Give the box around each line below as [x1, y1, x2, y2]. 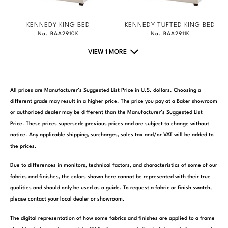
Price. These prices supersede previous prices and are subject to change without [10, 121, 209, 127]
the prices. [10, 143, 37, 149]
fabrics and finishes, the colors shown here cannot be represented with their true [10, 174, 211, 180]
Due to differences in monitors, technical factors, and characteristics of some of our [10, 162, 217, 168]
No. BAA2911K [150, 31, 190, 37]
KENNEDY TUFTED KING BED [125, 21, 215, 28]
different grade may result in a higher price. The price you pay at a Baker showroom [10, 98, 217, 104]
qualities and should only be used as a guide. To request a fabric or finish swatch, [10, 185, 212, 191]
